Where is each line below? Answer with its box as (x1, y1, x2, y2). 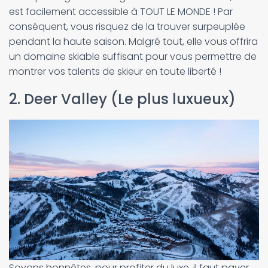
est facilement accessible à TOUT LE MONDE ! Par (9, 5, 233, 19)
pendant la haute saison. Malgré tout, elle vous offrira (9, 35, 258, 48)
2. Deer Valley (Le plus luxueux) (9, 89, 236, 109)
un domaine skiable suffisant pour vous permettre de (9, 50, 257, 63)
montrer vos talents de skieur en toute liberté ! (9, 65, 221, 78)
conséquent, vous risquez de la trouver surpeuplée (9, 20, 245, 33)
